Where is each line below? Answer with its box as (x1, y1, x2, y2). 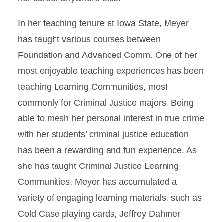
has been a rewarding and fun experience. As (18, 145, 197, 155)
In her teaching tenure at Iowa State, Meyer (18, 18, 189, 28)
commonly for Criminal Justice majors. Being (18, 98, 194, 108)
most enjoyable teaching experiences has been (18, 66, 204, 76)
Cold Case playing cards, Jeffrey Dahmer (18, 209, 180, 219)
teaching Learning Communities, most (18, 82, 167, 92)
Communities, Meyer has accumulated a (18, 177, 177, 187)
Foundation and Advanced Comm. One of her (18, 50, 197, 60)
